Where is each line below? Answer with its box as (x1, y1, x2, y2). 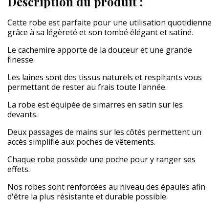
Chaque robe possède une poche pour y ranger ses (7, 154, 196, 165)
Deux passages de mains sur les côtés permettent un (7, 127, 201, 137)
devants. (7, 109, 38, 120)
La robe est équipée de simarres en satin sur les (7, 99, 183, 110)
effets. (7, 164, 30, 175)
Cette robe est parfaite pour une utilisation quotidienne (7, 17, 212, 28)
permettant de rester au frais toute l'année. (7, 82, 167, 92)
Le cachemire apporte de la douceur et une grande (7, 44, 192, 55)
